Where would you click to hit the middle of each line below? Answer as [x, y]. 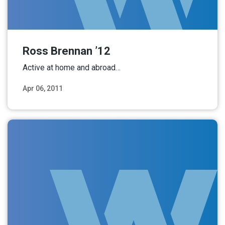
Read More [185, 100]
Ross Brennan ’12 [67, 51]
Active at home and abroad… [72, 67]
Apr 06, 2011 [43, 88]
